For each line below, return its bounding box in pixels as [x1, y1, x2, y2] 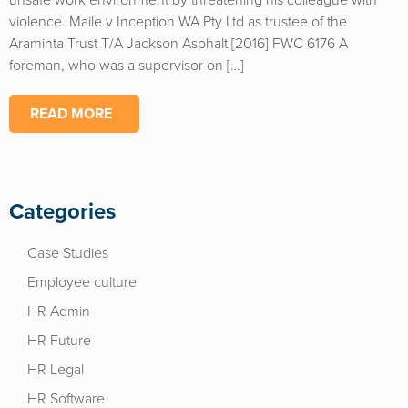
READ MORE [30, 105, 112, 123]
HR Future [27, 331, 91, 350]
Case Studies [27, 244, 108, 262]
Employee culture [27, 273, 137, 291]
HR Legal [27, 361, 84, 379]
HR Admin [27, 302, 90, 321]
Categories [9, 199, 116, 225]
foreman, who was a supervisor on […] [9, 56, 244, 75]
